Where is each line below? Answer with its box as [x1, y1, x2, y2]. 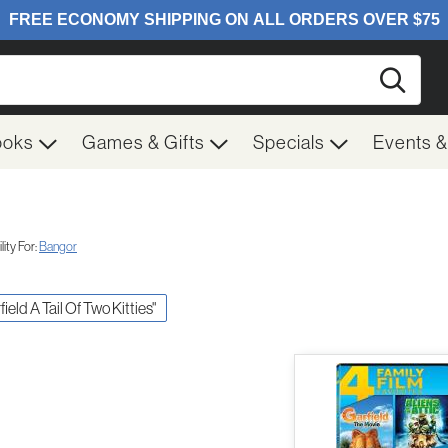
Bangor [39, 237, 77, 254]
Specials [253, 130, 329, 154]
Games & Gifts [82, 130, 209, 154]
